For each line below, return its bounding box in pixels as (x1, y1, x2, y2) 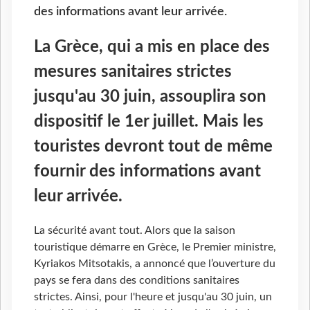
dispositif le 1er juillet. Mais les (34, 113, 264, 130)
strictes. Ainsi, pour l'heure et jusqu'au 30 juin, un (34, 291, 272, 303)
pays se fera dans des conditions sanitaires (34, 275, 239, 286)
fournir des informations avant (34, 163, 261, 180)
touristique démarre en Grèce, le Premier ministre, (34, 241, 276, 253)
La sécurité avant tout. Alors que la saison (34, 225, 235, 237)
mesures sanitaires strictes (34, 63, 232, 80)
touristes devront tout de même (34, 138, 273, 155)
